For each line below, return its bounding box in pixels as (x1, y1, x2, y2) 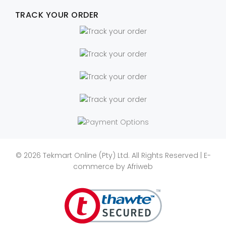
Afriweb (127, 161, 153, 172)
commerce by (73, 161, 127, 172)
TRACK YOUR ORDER (15, 9, 99, 21)
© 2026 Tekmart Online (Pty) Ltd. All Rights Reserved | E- (15, 150, 211, 161)
